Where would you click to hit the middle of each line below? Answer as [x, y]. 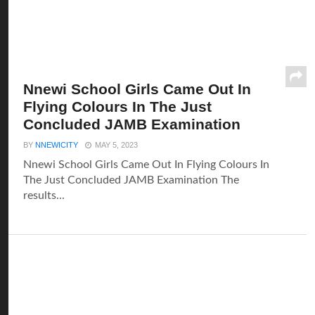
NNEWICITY [57, 145]
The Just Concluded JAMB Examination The [131, 180]
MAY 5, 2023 [117, 145]
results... [44, 195]
